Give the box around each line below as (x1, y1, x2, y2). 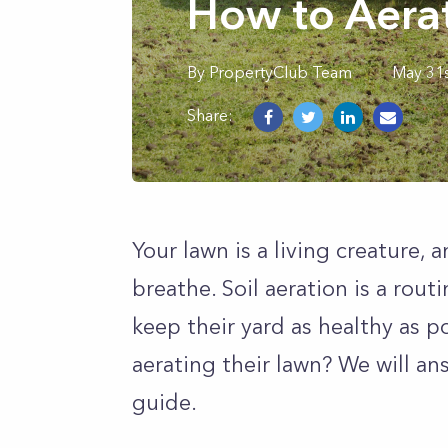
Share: (187, 104, 233, 125)
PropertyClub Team (209, 62, 352, 82)
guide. (132, 389, 203, 416)
